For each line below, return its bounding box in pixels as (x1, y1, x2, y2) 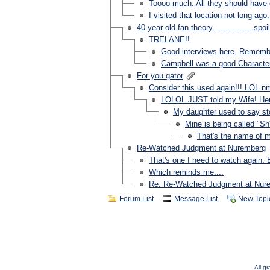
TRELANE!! (149, 35, 190, 44)
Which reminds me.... (149, 168, 224, 177)
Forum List (119, 195, 154, 203)
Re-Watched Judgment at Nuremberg (137, 143, 266, 152)
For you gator (137, 71, 183, 80)
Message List (174, 195, 218, 203)
